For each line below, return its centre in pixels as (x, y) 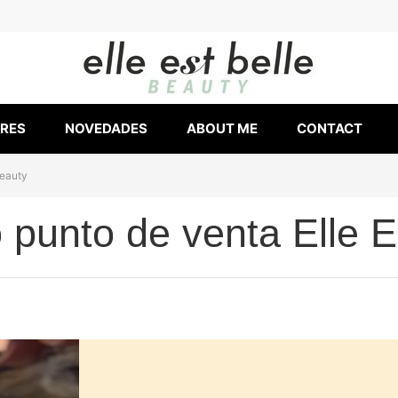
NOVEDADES (106, 129)
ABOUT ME (222, 129)
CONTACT (330, 129)
